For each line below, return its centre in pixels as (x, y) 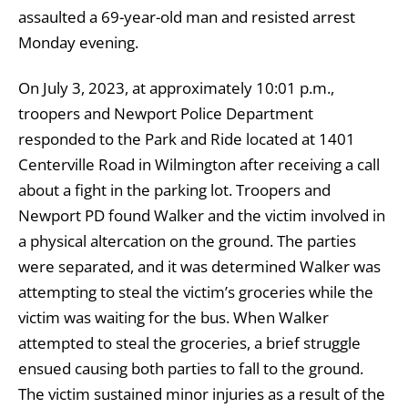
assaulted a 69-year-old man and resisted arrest (187, 16)
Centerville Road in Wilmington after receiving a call (199, 164)
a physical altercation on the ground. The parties (187, 240)
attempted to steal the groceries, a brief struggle (189, 342)
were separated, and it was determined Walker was (199, 266)
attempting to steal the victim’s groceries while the (196, 291)
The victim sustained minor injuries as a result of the (202, 393)
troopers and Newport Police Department (166, 113)
